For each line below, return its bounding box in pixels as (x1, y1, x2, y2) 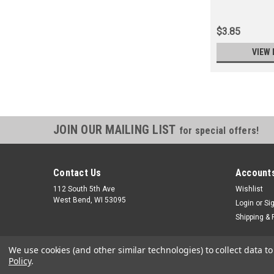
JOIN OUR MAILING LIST (53, 122, 179, 138)
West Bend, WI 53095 (53, 196, 126, 205)
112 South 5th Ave (53, 185, 115, 194)
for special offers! (179, 125, 259, 137)
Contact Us (53, 167, 102, 179)
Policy (9, 255, 31, 267)
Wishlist (235, 185, 263, 194)
